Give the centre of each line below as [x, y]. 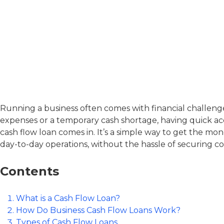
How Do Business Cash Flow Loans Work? [98, 210]
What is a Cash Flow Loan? [68, 198]
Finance [69, 19]
